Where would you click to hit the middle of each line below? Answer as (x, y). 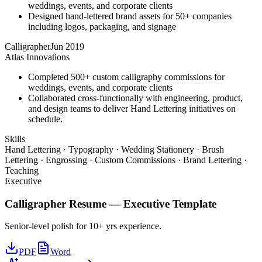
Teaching (22, 170)
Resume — (95, 204)
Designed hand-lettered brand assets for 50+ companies (130, 16)
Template (193, 204)
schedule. (45, 119)
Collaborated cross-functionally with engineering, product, (135, 98)
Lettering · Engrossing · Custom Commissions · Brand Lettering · (126, 160)
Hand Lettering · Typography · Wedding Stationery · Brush (114, 149)
